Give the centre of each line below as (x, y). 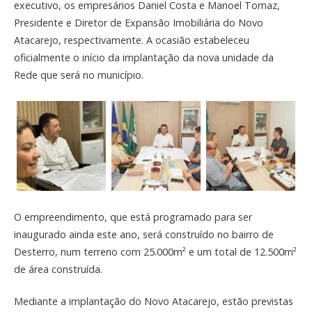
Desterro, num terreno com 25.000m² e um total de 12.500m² (155, 251)
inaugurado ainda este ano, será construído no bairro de (144, 234)
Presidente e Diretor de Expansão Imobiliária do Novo (139, 22)
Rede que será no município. (79, 75)
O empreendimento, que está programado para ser (133, 217)
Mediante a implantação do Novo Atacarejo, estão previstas (154, 302)
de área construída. (58, 269)
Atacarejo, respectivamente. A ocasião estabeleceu (132, 40)
